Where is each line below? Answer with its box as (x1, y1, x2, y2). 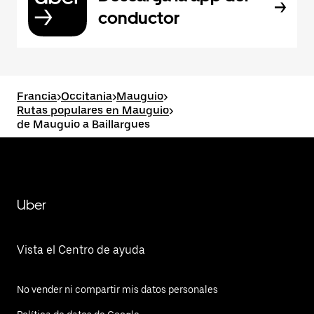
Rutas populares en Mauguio (17, 104, 169, 117)
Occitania (61, 90, 112, 103)
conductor (98, 8, 179, 28)
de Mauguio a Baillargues (17, 118, 150, 131)
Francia (17, 90, 57, 103)
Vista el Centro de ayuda (17, 243, 145, 257)
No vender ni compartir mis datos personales (17, 284, 218, 295)
